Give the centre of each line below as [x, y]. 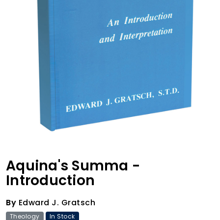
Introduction [50, 180]
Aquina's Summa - [73, 165]
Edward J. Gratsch [56, 202]
